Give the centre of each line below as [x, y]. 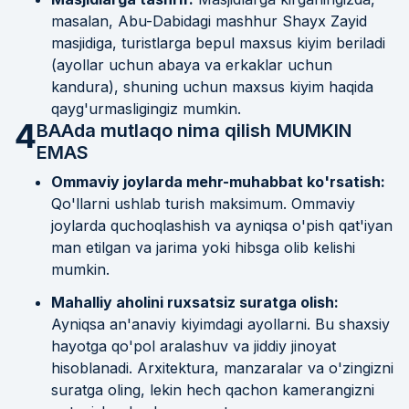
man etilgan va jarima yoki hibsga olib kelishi [203, 247]
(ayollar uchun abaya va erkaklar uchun [192, 64]
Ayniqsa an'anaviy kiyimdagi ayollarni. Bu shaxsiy [220, 324]
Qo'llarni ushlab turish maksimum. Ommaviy [203, 203]
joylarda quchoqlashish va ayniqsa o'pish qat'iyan [222, 225]
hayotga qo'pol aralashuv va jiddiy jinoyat [194, 346]
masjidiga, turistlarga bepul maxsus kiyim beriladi [218, 42]
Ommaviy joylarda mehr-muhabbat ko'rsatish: [218, 181]
